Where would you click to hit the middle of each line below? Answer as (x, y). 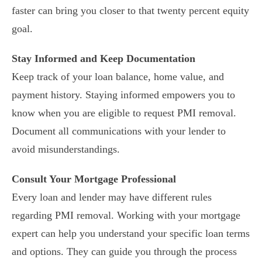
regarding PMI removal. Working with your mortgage (126, 215)
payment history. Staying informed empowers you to (123, 94)
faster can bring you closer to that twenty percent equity (130, 10)
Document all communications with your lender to (119, 131)
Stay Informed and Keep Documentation (104, 58)
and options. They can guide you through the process (124, 251)
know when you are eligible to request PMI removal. (124, 113)
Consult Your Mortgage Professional (94, 179)
